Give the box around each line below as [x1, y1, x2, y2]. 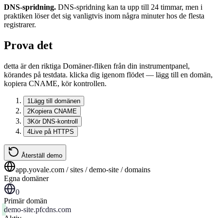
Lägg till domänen [31, 97, 80, 105]
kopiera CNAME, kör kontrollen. [4, 79, 107, 88]
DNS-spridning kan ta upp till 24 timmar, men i [58, 3, 202, 12]
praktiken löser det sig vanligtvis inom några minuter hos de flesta [4, 12, 204, 20]
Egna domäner [4, 174, 49, 183]
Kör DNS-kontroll [31, 118, 78, 126]
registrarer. [4, 20, 36, 29]
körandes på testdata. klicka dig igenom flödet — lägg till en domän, [4, 71, 213, 79]
